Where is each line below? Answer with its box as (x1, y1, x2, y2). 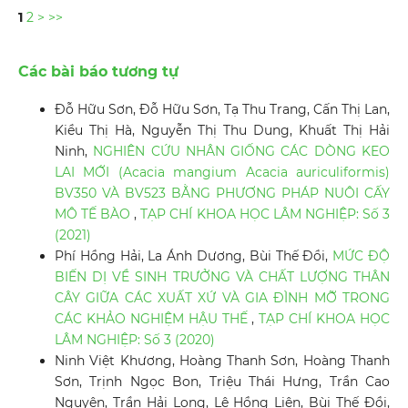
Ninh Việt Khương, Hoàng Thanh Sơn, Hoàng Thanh (54, 352, 391, 370)
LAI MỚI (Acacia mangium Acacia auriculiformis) (54, 164, 391, 181)
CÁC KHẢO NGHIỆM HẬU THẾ (54, 311, 252, 328)
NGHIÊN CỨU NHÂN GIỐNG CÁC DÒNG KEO (93, 143, 391, 160)
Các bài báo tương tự (17, 63, 178, 81)
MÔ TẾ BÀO (54, 206, 135, 223)
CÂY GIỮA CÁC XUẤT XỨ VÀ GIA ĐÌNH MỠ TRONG (54, 290, 391, 307)
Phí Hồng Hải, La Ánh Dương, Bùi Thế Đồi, (54, 248, 333, 265)
